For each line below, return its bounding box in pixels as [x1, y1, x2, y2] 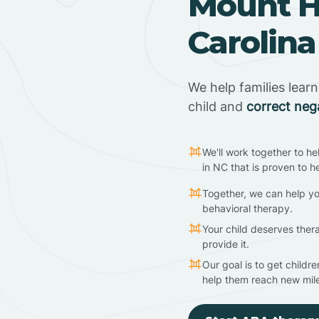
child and [188, 98, 246, 114]
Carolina [188, 22, 315, 61]
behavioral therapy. [202, 202, 293, 214]
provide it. [202, 237, 249, 250]
